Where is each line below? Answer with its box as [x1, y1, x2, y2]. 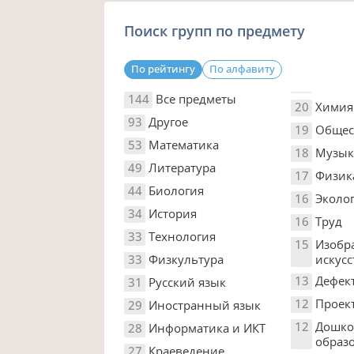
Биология [149, 182, 205, 198]
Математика [149, 136, 220, 153]
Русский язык [149, 273, 227, 290]
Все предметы [156, 90, 237, 107]
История [149, 205, 198, 221]
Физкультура [149, 250, 224, 267]
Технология [149, 228, 217, 244]
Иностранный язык [149, 296, 262, 313]
